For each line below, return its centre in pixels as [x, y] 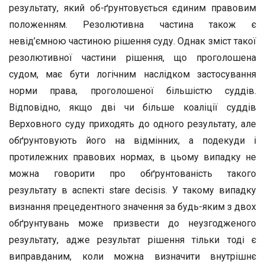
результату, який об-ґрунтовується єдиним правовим [132, 8]
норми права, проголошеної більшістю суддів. [132, 91]
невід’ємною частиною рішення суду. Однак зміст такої [132, 41]
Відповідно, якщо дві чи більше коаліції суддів [132, 107]
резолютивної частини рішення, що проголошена [132, 58]
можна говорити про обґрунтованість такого [132, 174]
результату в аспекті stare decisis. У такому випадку [132, 190]
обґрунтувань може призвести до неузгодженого [132, 223]
